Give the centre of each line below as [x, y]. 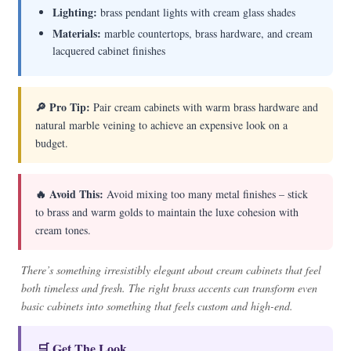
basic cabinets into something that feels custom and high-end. [157, 306]
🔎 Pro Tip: [63, 107]
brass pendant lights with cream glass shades [197, 12]
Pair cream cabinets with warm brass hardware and [204, 107]
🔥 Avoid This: [70, 194]
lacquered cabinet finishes [109, 51]
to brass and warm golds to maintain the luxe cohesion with [167, 212]
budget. [52, 143]
